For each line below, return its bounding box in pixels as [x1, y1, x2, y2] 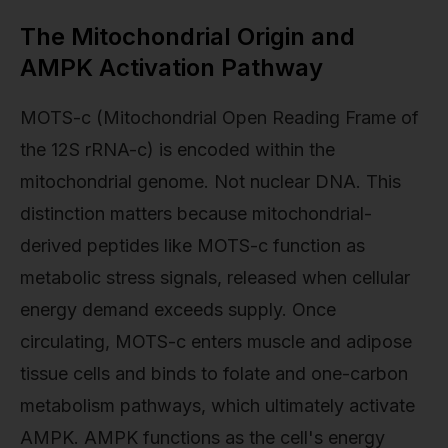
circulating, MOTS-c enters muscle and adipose [20, 330, 412, 352]
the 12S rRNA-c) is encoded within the [20, 138, 335, 160]
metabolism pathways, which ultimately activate [20, 394, 415, 416]
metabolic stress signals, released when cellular [20, 266, 410, 288]
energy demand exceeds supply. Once [20, 298, 336, 320]
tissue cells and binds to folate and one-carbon [20, 362, 408, 384]
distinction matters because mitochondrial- [20, 202, 372, 224]
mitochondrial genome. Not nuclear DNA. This [20, 170, 401, 192]
